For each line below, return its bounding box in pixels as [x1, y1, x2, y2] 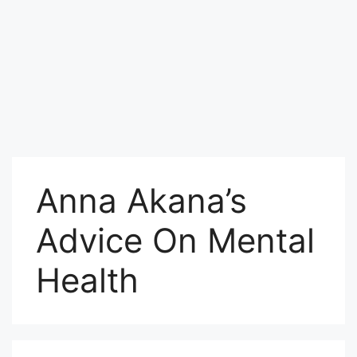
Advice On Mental [36, 219, 315, 261]
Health [36, 259, 139, 300]
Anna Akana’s [36, 179, 247, 221]
